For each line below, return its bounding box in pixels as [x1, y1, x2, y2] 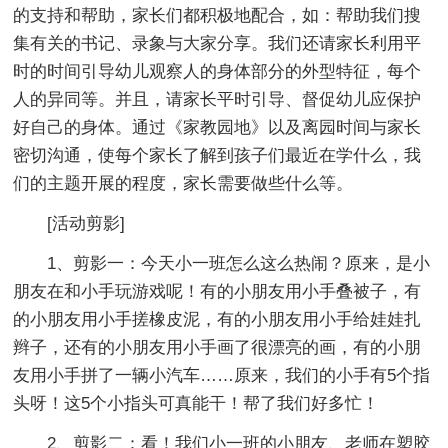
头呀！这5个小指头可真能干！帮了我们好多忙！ [13, 393, 380, 413]
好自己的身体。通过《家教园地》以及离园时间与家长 [13, 117, 422, 137]
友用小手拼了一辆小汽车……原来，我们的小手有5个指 [13, 365, 431, 385]
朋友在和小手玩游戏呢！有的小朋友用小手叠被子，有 [13, 281, 422, 301]
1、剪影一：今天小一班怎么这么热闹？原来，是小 [47, 253, 431, 273]
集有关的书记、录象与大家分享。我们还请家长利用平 [13, 33, 422, 53]
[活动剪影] [47, 213, 126, 233]
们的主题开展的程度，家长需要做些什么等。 [13, 173, 354, 193]
